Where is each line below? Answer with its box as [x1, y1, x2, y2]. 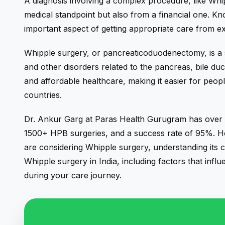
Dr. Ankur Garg [24, 114, 83, 124]
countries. [24, 89, 62, 100]
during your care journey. [24, 170, 122, 180]
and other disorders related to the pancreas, [24, 61, 195, 72]
